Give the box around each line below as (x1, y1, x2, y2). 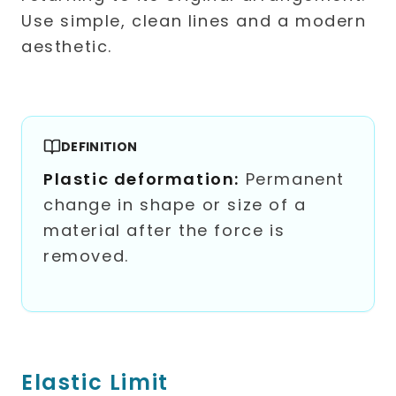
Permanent (240, 168, 345, 190)
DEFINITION (61, 138, 138, 156)
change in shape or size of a (43, 194, 307, 216)
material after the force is (43, 219, 286, 241)
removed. (43, 245, 129, 267)
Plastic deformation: (43, 168, 240, 190)
